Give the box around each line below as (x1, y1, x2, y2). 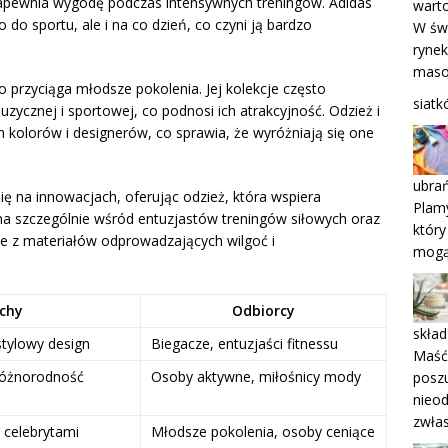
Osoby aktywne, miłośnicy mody (151, 366, 361, 386)
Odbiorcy (232, 300, 295, 320)
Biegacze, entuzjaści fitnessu (151, 333, 338, 353)
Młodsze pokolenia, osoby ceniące (151, 421, 375, 441)
